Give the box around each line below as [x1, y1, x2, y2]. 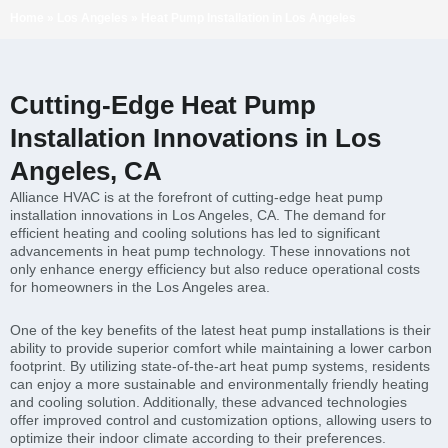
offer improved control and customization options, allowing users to [10, 411, 432, 428]
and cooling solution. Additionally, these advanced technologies [10, 393, 407, 410]
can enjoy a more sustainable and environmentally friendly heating [10, 375, 429, 392]
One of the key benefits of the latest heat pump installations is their [10, 321, 431, 338]
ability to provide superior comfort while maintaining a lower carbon [10, 339, 432, 356]
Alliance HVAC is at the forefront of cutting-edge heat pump [10, 189, 383, 205]
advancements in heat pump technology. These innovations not [10, 243, 410, 259]
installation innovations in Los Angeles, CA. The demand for [10, 207, 386, 223]
